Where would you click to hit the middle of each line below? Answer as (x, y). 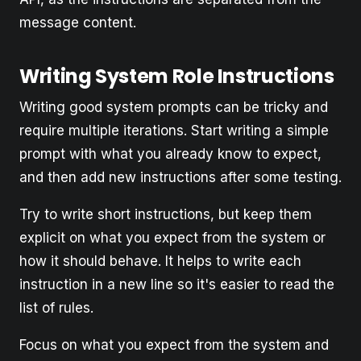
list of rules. (56, 307)
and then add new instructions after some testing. (180, 177)
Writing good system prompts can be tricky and (174, 107)
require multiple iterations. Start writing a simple (174, 130)
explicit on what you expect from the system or (172, 237)
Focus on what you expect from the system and (174, 344)
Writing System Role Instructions (177, 76)
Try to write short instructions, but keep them (166, 214)
